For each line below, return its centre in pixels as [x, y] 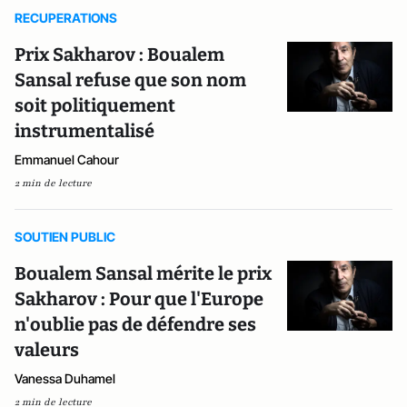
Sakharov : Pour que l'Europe [139, 298]
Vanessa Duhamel [65, 378]
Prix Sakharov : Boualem [119, 54]
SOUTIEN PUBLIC [65, 236]
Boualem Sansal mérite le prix [143, 273]
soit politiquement [95, 105]
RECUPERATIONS [66, 17]
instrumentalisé [84, 130]
